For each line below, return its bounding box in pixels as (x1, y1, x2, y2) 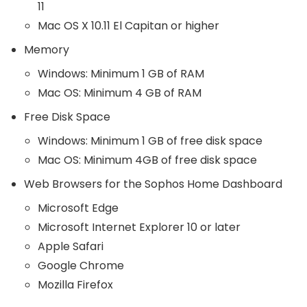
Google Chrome (38, 258, 124, 274)
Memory (24, 42, 69, 58)
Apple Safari (38, 238, 103, 255)
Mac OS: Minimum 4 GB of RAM (38, 85, 201, 101)
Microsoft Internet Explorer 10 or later (38, 219, 241, 236)
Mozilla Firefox (38, 277, 113, 293)
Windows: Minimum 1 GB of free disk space (38, 133, 262, 149)
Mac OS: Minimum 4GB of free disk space (38, 152, 257, 169)
